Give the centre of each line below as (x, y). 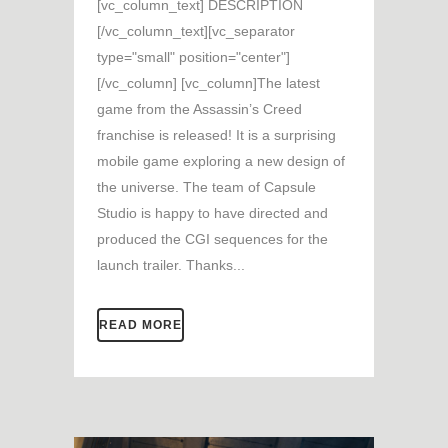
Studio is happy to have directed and (212, 212)
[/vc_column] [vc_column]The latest (208, 82)
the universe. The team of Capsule (206, 186)
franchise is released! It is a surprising (216, 134)
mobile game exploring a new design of (221, 160)
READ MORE (140, 324)
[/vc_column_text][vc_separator (196, 30)
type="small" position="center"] (193, 56)
